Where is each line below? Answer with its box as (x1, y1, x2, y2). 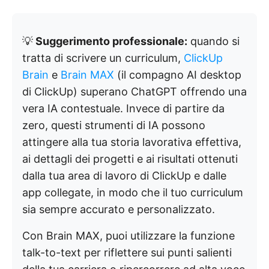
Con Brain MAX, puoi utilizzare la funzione (22, 229, 235, 242)
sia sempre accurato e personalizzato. (22, 203, 215, 216)
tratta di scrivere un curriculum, (22, 52, 184, 64)
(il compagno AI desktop (114, 68, 241, 81)
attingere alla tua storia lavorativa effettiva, (22, 136, 241, 148)
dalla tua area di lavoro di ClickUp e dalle (22, 169, 226, 182)
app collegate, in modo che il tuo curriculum (22, 186, 243, 199)
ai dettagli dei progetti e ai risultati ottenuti (22, 153, 238, 165)
